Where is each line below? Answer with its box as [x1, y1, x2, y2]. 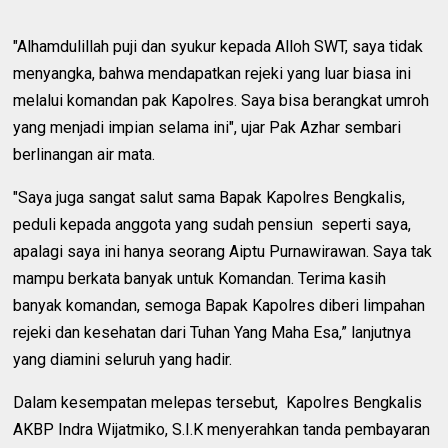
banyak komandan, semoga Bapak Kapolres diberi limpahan [13, 295, 426, 315]
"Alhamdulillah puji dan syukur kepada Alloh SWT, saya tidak [13, 36, 424, 56]
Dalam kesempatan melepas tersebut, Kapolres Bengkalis [13, 392, 423, 412]
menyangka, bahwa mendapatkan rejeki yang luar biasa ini [13, 63, 412, 83]
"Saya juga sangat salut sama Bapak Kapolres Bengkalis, [13, 187, 406, 207]
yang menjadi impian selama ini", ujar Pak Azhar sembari [13, 117, 402, 137]
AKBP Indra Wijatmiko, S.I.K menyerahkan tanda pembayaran [13, 419, 431, 439]
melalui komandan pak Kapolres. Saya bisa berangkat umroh [13, 90, 430, 110]
